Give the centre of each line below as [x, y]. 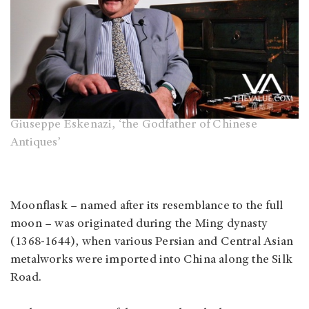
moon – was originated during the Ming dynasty [139, 225]
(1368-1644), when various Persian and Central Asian [152, 242]
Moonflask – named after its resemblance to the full [147, 207]
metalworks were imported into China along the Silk [152, 260]
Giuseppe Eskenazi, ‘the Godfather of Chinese [134, 125]
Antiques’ [36, 143]
